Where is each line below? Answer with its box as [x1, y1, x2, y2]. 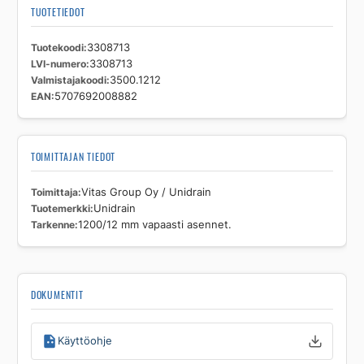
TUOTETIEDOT [30, 5, 85, 19]
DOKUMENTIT [30, 288, 84, 302]
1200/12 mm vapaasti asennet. [77, 219, 232, 232]
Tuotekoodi [30, 41, 84, 54]
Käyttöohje [57, 335, 112, 348]
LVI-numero [30, 58, 86, 71]
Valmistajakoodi [30, 74, 106, 87]
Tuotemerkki [30, 202, 90, 215]
